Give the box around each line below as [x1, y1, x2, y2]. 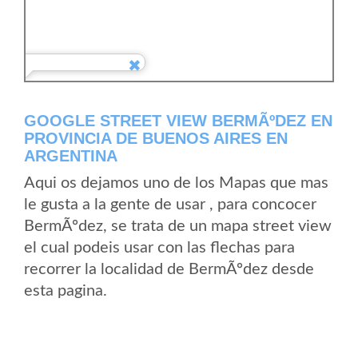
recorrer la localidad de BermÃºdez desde [24, 261, 314, 277]
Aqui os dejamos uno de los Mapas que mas [24, 175, 328, 191]
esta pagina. [24, 283, 107, 299]
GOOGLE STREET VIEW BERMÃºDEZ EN [24, 112, 332, 129]
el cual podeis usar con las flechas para [24, 240, 295, 256]
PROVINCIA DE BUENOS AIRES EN [24, 129, 288, 147]
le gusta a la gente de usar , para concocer [24, 197, 316, 213]
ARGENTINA [24, 147, 117, 165]
